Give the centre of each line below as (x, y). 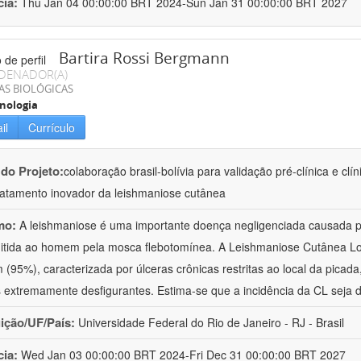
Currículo (52, 128)
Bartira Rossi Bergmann (144, 58)
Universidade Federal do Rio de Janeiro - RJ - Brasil (211, 323)
